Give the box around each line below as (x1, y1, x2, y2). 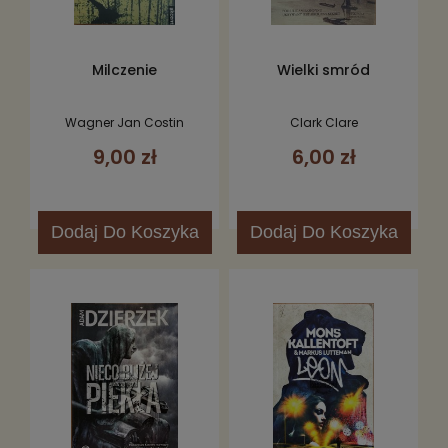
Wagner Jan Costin (65, 114, 184, 132)
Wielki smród (277, 59, 370, 80)
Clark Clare (289, 114, 358, 132)
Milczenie (92, 59, 157, 80)
